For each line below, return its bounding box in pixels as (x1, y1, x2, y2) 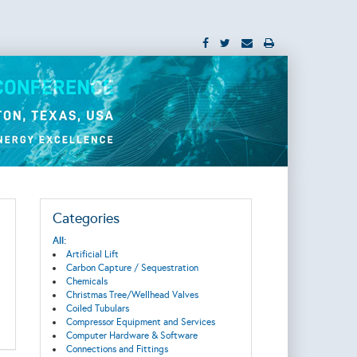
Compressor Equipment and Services (65, 316, 215, 328)
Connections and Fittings (65, 343, 168, 355)
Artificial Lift (65, 249, 119, 260)
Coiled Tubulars (65, 303, 129, 314)
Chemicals (65, 276, 108, 287)
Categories (52, 210, 120, 227)
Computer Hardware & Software (65, 330, 198, 341)
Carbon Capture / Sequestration (65, 262, 198, 273)
